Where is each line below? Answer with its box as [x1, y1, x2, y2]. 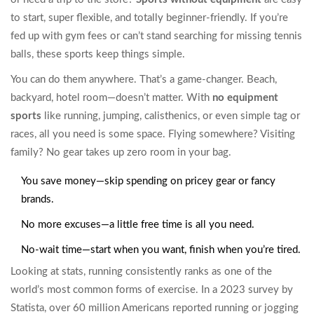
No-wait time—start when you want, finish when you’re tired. [21, 245, 301, 256]
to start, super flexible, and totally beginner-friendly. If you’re [11, 13, 288, 24]
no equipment [212, 93, 278, 104]
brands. [21, 194, 54, 205]
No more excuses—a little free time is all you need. [21, 219, 254, 231]
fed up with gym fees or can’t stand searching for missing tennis [11, 31, 302, 42]
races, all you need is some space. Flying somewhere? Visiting [11, 129, 295, 140]
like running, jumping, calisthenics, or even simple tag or [41, 111, 300, 122]
